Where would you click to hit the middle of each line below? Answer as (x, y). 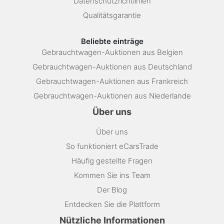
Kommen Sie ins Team (112, 175)
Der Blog (112, 190)
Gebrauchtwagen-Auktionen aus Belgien (112, 52)
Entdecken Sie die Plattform (112, 204)
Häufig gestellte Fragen (112, 161)
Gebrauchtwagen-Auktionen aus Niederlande (112, 96)
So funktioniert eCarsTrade (112, 146)
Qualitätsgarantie (112, 15)
